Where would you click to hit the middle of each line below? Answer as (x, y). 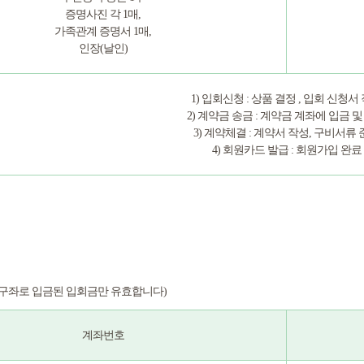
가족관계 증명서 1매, (103, 31)
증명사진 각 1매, (103, 14)
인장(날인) (103, 48)
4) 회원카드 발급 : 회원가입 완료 (286, 150)
